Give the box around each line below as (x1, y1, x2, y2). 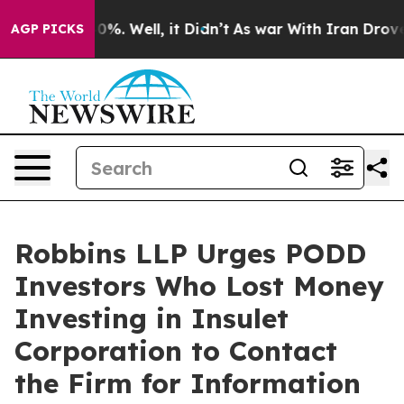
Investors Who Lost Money (14, 269, 384, 303)
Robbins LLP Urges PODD (14, 236, 366, 271)
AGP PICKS (11, 21, 84, 37)
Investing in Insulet (14, 301, 289, 335)
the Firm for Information (14, 366, 361, 400)
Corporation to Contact (14, 334, 337, 368)
